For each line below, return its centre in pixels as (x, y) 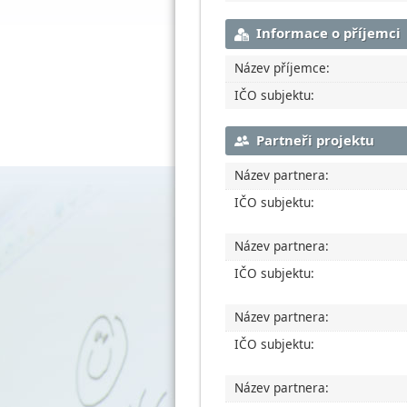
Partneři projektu (316, 140)
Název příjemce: (283, 67)
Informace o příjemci (329, 33)
